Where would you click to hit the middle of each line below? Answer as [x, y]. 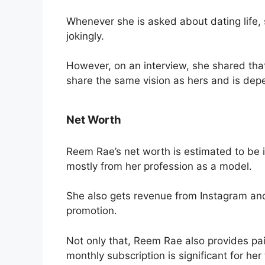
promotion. [92, 211]
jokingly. [85, 36]
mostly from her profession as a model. [159, 166]
